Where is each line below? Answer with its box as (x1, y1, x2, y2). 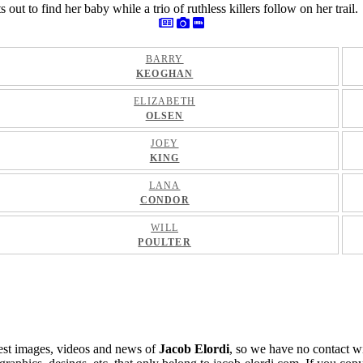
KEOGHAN (135, 68, 194, 79)
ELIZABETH (134, 96, 196, 107)
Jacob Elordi (159, 342, 229, 356)
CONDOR (139, 194, 190, 206)
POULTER (138, 237, 191, 248)
